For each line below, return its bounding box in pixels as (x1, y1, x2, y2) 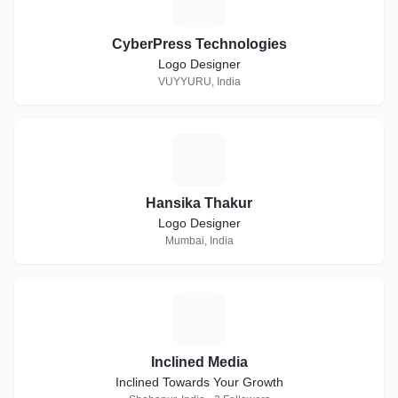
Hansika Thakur (146, 195, 252, 211)
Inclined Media (150, 354, 248, 370)
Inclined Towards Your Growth (115, 375, 283, 389)
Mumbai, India (164, 235, 234, 247)
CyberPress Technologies (111, 36, 287, 52)
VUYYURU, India (157, 76, 241, 88)
